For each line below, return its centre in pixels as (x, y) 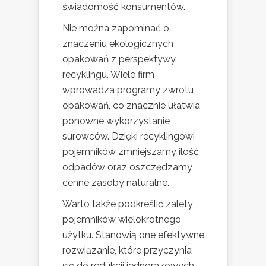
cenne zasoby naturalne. (116, 183)
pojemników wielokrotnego (122, 220)
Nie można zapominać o (116, 28)
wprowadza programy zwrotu (128, 90)
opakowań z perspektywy (119, 59)
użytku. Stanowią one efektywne (133, 235)
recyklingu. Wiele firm (108, 75)
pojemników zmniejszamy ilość (131, 152)
